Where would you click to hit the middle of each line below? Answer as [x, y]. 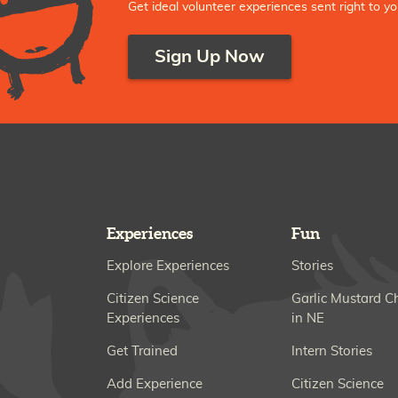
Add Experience [155, 385]
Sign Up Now [210, 57]
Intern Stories [332, 352]
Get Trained [142, 352]
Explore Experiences [168, 267]
